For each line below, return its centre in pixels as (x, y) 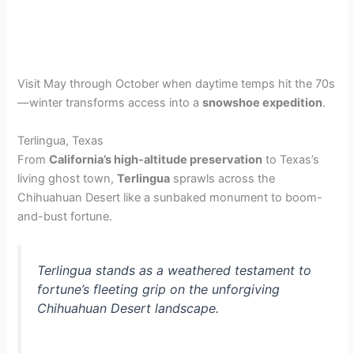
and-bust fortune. (65, 216)
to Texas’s (291, 159)
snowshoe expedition (263, 103)
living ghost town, (68, 178)
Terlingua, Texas (61, 140)
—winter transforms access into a (110, 103)
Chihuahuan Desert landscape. (128, 308)
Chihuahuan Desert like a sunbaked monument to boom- (170, 197)
